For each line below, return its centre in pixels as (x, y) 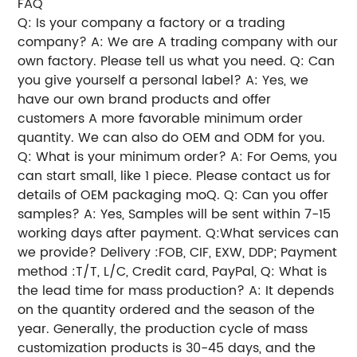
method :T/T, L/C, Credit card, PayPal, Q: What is (173, 271)
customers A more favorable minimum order (161, 118)
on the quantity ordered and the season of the (167, 310)
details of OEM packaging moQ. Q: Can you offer (173, 195)
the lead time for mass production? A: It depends (176, 290)
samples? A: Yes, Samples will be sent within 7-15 (175, 214)
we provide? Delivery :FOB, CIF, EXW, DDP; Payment (178, 252)
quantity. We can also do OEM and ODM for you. (172, 137)
